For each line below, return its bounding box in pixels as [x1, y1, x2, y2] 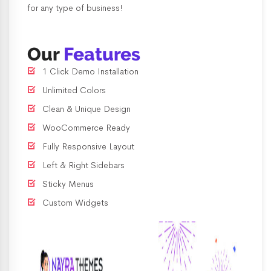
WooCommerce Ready [42, 122, 130, 133]
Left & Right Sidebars [42, 160, 125, 171]
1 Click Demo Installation [42, 66, 139, 77]
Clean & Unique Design [42, 103, 131, 114]
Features [64, 44, 140, 65]
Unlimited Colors [42, 85, 106, 96]
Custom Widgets [42, 197, 108, 208]
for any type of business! [27, 2, 123, 13]
